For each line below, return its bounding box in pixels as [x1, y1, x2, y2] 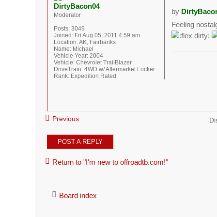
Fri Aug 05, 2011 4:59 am [73, 32, 140, 39]
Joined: [54, 32, 73, 39]
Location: [54, 39, 78, 46]
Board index [59, 191, 97, 200]
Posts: [54, 25, 70, 32]
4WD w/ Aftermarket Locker [83, 66, 155, 73]
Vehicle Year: [54, 52, 88, 59]
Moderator [54, 12, 81, 18]
